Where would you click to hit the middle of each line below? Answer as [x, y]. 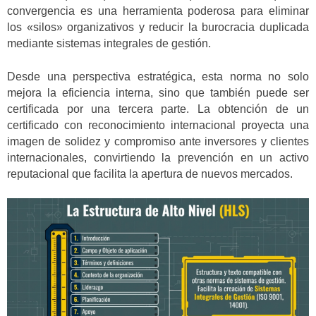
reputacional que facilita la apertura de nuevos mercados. [150, 174]
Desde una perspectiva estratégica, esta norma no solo [158, 76]
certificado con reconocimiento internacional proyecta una [158, 125]
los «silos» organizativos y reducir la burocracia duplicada [158, 28]
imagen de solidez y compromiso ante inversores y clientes [158, 141]
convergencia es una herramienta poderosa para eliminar [158, 11]
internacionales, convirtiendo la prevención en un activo [158, 157]
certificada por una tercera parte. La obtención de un [158, 109]
